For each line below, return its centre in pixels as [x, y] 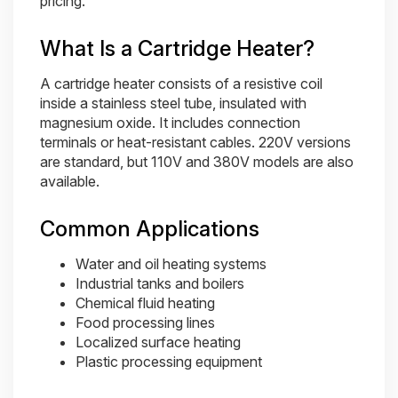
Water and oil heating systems [171, 264]
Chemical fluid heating [145, 303]
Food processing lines [145, 322]
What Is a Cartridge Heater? [177, 48]
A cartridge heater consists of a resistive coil [181, 84]
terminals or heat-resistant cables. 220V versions [195, 142]
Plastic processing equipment [169, 362]
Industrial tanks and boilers [160, 283]
